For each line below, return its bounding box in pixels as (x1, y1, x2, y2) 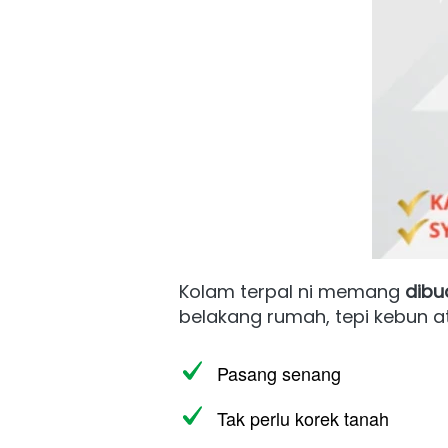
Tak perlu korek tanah (217, 405, 394, 431)
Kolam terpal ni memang (179, 279, 405, 304)
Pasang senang (217, 360, 341, 386)
